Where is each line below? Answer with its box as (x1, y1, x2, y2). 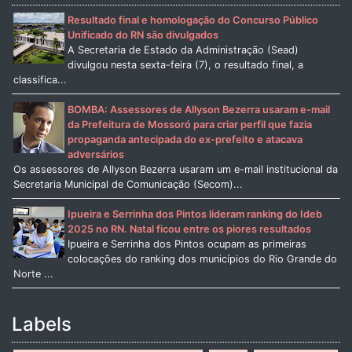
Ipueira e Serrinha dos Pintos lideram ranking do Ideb (67, 207, 322, 220)
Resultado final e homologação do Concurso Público (67, 14, 318, 27)
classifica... (13, 74, 67, 86)
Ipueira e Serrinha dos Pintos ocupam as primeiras (67, 237, 306, 250)
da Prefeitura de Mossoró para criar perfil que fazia (67, 119, 312, 131)
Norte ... (13, 267, 53, 280)
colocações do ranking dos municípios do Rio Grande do (67, 252, 337, 265)
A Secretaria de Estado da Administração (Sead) (67, 44, 299, 57)
